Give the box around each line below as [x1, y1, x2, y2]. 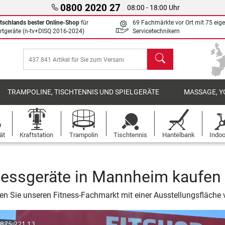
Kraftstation [20, 131, 54, 139]
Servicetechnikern [133, 28, 180, 35]
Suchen [147, 49, 174, 59]
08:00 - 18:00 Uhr [127, 3, 180, 12]
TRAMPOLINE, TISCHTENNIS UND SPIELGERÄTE [8, 88, 160, 96]
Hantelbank [162, 131, 195, 139]
